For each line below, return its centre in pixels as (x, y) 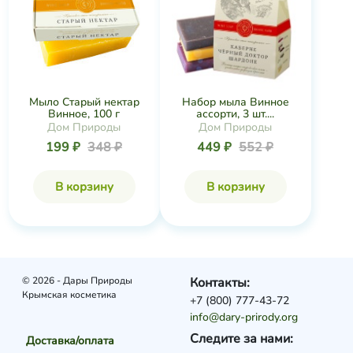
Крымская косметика (69, 295)
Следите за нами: (242, 339)
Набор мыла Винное (235, 102)
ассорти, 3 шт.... (235, 114)
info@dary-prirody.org (244, 317)
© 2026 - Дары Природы (77, 281)
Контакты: (220, 283)
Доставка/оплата (70, 341)
